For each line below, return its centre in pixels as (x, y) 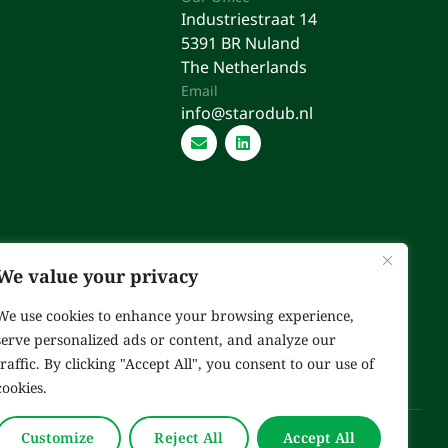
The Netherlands (244, 67)
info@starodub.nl (247, 113)
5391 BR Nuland (240, 43)
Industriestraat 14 (249, 19)
